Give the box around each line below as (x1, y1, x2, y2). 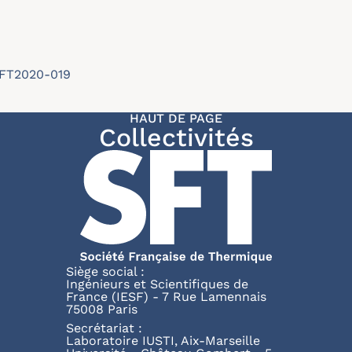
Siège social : (66, 264, 145, 279)
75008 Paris (66, 302, 137, 317)
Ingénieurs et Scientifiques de (66, 277, 248, 291)
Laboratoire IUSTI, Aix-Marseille (66, 333, 260, 348)
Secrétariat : (66, 321, 142, 335)
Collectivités (98, 123, 254, 152)
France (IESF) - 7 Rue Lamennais (66, 289, 266, 304)
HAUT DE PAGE (130, 111, 222, 126)
